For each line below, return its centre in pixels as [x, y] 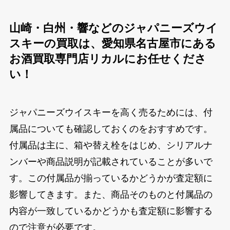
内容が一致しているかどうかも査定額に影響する [111, 211]
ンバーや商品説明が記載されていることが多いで [111, 161]
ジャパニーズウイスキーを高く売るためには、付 [111, 112]
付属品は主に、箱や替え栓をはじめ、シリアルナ [111, 145]
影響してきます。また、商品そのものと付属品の [111, 194]
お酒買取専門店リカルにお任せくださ [108, 59]
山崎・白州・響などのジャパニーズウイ [113, 28]
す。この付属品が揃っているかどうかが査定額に [111, 178]
